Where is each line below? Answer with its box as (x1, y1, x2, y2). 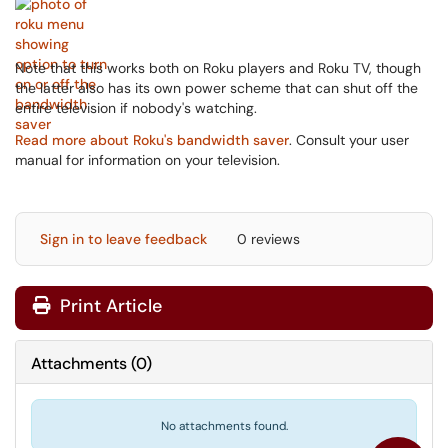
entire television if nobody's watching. (15, 99, 257, 117)
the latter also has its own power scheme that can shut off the (15, 79, 418, 97)
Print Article (55, 294, 162, 318)
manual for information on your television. (15, 151, 280, 169)
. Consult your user (289, 131, 409, 149)
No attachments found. (160, 418, 288, 434)
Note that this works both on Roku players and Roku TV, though (15, 59, 421, 77)
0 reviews (237, 230, 300, 248)
